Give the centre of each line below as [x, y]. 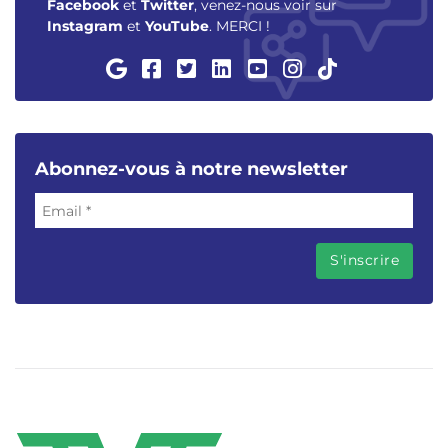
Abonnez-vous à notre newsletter [191, 169]
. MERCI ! [239, 26]
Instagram [85, 26]
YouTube [177, 26]
